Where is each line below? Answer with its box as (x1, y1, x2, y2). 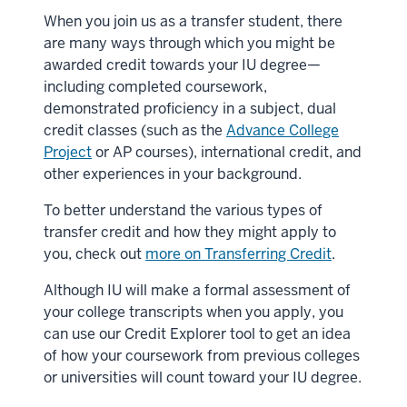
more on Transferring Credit (145, 243, 332, 263)
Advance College (226, 120, 339, 140)
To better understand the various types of (44, 200, 323, 220)
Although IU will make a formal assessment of (44, 280, 351, 300)
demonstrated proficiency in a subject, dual (44, 98, 336, 118)
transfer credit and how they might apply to (44, 222, 336, 242)
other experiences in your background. (44, 164, 302, 184)
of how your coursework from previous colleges (44, 345, 360, 365)
